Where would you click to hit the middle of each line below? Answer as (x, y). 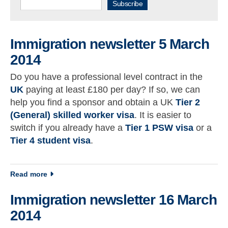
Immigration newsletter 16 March (113, 200)
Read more (29, 174)
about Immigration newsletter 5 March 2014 (122, 174)
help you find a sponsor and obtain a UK (93, 102)
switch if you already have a (68, 127)
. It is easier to (163, 115)
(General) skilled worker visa (72, 115)
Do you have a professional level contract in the (106, 77)
